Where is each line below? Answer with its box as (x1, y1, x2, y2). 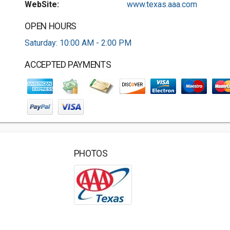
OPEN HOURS (25, 21, 76, 31)
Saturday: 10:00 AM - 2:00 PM (25, 38, 132, 48)
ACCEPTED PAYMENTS (25, 60, 111, 70)
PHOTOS (73, 148, 108, 159)
